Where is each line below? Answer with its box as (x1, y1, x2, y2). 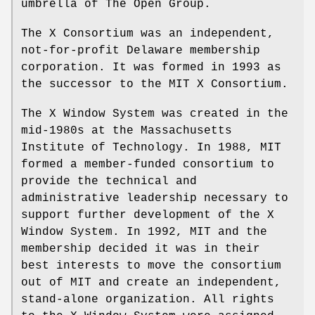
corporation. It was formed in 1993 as (21, 60, 281, 74)
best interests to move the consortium (21, 259, 281, 272)
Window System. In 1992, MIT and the (21, 225, 267, 238)
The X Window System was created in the (21, 107, 288, 120)
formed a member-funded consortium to (21, 157, 274, 171)
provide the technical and (21, 174, 197, 188)
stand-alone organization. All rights (21, 292, 274, 306)
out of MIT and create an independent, (21, 276, 281, 289)
